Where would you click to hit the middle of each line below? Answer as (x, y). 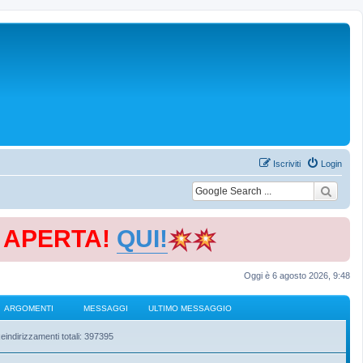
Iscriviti (287, 164)
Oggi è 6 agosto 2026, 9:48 (297, 275)
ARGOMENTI (28, 308)
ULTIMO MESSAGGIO (190, 308)
